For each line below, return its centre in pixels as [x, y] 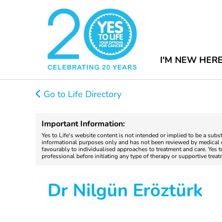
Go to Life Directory [81, 94]
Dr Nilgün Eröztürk [125, 191]
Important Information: [83, 124]
